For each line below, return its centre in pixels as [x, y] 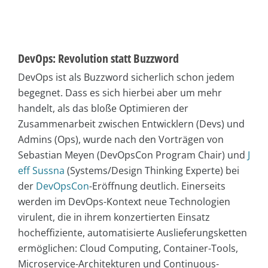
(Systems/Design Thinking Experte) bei [152, 171]
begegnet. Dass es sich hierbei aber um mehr [120, 93]
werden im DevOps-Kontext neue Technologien [124, 202]
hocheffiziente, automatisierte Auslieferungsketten [133, 233]
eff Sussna [41, 171]
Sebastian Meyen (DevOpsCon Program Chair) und [133, 155]
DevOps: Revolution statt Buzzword [98, 59]
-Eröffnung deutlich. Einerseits [157, 186]
